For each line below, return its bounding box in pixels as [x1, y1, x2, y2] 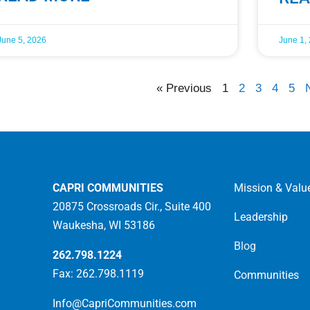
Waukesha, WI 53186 [52, 219, 155, 232]
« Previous [156, 82, 212, 95]
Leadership [234, 210, 289, 224]
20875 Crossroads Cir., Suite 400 [52, 200, 211, 213]
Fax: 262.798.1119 [52, 267, 144, 280]
